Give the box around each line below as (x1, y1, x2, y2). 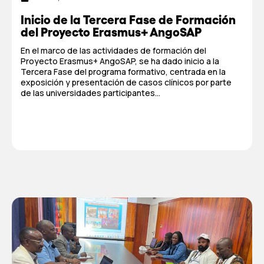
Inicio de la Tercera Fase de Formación (21, 12, 236, 27)
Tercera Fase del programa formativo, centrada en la (21, 66, 226, 77)
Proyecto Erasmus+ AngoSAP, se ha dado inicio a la (21, 55, 219, 67)
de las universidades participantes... (21, 87, 160, 98)
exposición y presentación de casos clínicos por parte (21, 77, 232, 88)
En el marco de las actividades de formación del (21, 45, 206, 56)
